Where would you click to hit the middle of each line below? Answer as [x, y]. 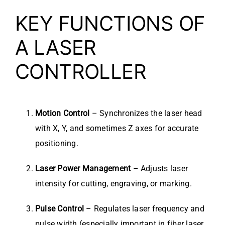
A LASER [56, 48]
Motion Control [63, 114]
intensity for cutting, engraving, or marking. [114, 184]
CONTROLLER [81, 72]
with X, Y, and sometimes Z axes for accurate [117, 129]
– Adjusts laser [159, 169]
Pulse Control [60, 209]
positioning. [57, 144]
